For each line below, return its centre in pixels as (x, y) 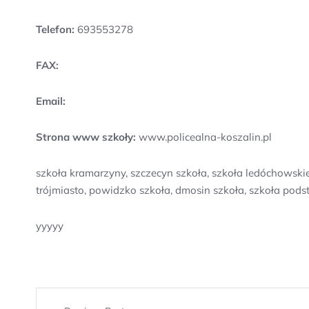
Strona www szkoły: (86, 137)
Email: (51, 101)
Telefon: (55, 29)
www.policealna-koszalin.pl (204, 137)
